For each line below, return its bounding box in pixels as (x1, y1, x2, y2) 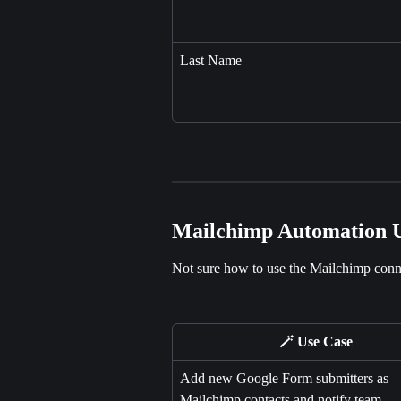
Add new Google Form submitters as (180, 371, 392, 387)
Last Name (180, 53, 242, 69)
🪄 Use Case (278, 334, 353, 350)
